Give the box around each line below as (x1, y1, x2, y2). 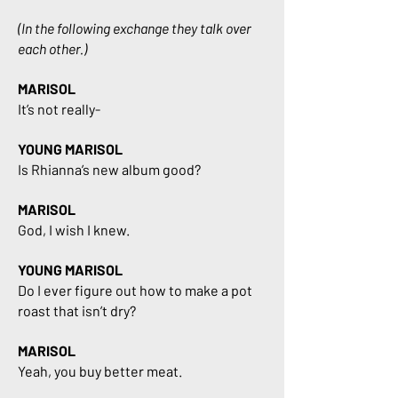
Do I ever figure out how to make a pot (18, 282, 252, 298)
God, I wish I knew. (18, 221, 130, 238)
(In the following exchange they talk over (18, 20, 251, 36)
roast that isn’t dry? (18, 302, 139, 319)
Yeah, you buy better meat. (18, 362, 182, 379)
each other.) (18, 40, 87, 57)
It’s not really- (18, 100, 100, 117)
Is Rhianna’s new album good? (18, 161, 203, 178)
